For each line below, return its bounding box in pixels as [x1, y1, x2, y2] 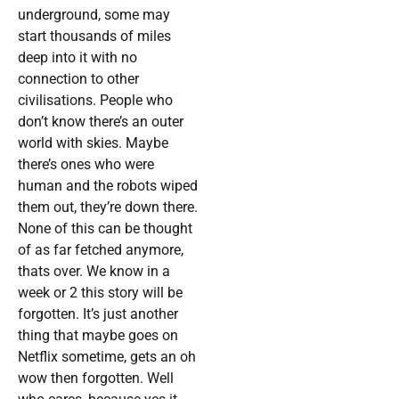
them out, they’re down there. [18, 199, 198, 216]
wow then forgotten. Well [18, 370, 174, 387]
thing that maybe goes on [18, 327, 178, 345]
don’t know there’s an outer [18, 113, 183, 131]
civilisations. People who [18, 92, 173, 110]
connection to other [18, 70, 139, 88]
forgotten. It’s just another [18, 305, 178, 323]
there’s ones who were [18, 156, 154, 174]
